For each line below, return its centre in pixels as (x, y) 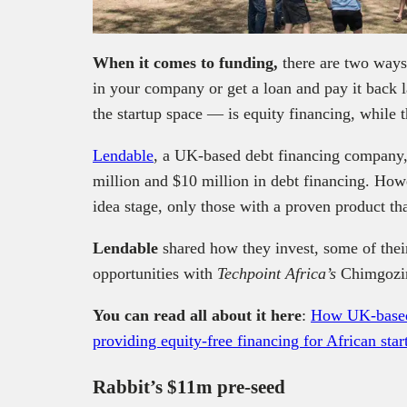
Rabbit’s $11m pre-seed (191, 387)
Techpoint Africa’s (277, 273)
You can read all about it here (197, 315)
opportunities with (155, 273)
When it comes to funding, (188, 62)
